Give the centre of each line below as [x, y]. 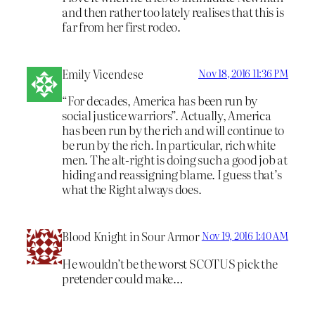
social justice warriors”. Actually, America [167, 115]
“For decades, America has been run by [160, 101]
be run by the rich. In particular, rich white [169, 145]
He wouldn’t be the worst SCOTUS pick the [170, 263]
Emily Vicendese [103, 73]
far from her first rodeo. [121, 26]
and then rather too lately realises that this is [173, 11]
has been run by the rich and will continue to [173, 130]
